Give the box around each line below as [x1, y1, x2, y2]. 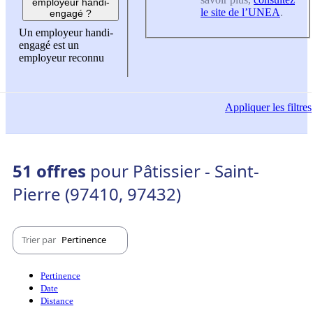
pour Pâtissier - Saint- [90, 159, 259, 182]
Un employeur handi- [19, 27, 113, 39]
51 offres [13, 159, 90, 182]
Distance [41, 295, 73, 306]
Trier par [22, 233, 58, 247]
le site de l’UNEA [201, 6, 280, 18]
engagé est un [19, 39, 79, 52]
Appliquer [225, 101, 270, 113]
